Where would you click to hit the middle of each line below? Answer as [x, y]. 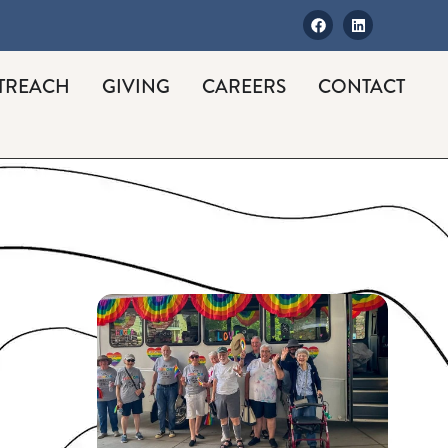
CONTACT [362, 86]
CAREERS [244, 86]
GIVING [136, 86]
